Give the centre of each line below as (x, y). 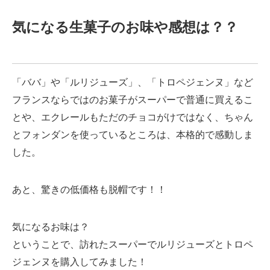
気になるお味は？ (50, 226)
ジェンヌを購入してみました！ (79, 261)
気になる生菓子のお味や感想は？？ (125, 27)
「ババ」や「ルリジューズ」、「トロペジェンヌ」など (132, 82)
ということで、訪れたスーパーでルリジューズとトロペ (132, 244)
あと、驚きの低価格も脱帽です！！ (89, 190)
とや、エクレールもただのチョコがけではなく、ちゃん (132, 117)
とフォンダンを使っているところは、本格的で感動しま (132, 135)
